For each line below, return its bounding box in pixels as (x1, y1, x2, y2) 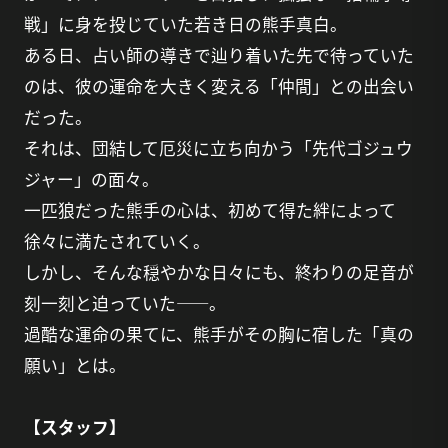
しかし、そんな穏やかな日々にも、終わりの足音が (23, 260, 414, 285)
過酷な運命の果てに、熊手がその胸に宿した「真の (23, 322, 414, 347)
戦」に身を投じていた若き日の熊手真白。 (23, 12, 347, 37)
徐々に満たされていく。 (23, 229, 210, 254)
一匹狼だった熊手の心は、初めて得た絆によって (23, 198, 396, 223)
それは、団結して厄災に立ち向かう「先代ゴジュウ (23, 136, 413, 161)
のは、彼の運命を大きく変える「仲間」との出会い (23, 74, 414, 99)
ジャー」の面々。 (23, 167, 159, 192)
